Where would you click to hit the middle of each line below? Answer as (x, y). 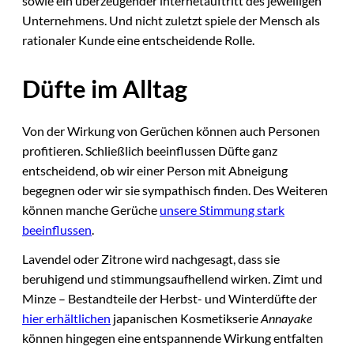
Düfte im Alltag (105, 89)
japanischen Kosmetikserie (186, 318)
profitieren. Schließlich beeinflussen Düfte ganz (150, 150)
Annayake (286, 318)
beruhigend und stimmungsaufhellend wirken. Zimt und (172, 279)
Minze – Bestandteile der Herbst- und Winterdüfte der (169, 299)
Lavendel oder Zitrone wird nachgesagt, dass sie (151, 259)
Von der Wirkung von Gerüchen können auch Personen (171, 130)
